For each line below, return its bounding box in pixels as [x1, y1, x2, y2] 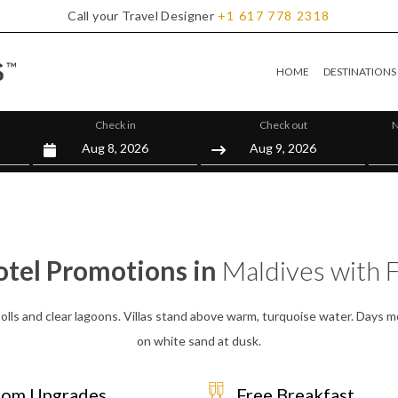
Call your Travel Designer [68, 8, 215, 23]
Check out [259, 118, 307, 131]
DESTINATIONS [323, 65, 396, 78]
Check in [94, 118, 136, 131]
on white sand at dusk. [137, 333, 261, 348]
